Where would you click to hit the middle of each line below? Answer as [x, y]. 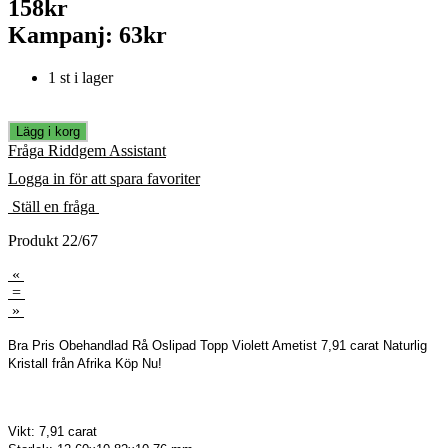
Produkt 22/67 [53, 240]
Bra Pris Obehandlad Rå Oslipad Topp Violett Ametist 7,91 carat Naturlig [217, 345]
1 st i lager [80, 77]
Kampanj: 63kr [87, 34]
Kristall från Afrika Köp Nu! [85, 363]
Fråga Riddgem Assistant [87, 150]
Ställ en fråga [53, 206]
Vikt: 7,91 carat [52, 431]
